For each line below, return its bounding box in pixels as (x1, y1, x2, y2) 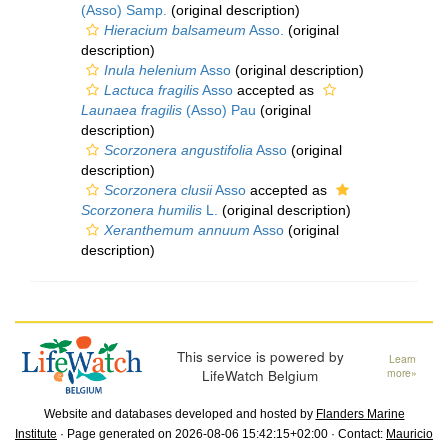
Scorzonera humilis (81, 202, 202, 218)
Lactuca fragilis (104, 82, 199, 98)
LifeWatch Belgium (202, 364, 319, 385)
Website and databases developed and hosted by (43, 406, 316, 421)
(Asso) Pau (182, 102, 256, 118)
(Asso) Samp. (81, 2, 167, 18)
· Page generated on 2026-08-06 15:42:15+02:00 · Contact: (57, 426, 386, 441)
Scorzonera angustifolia (104, 142, 253, 158)
